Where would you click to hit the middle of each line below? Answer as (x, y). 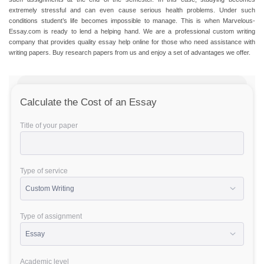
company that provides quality (54, 42)
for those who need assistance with (202, 42)
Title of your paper (49, 126)
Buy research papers (83, 52)
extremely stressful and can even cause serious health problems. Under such (132, 10)
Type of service (44, 171)
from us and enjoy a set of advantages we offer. (182, 52)
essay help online (124, 42)
